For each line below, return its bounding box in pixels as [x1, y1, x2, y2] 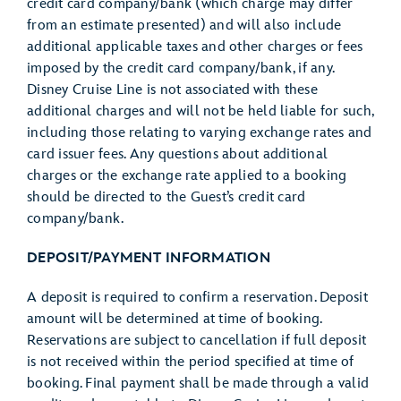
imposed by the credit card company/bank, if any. [27, 60, 334, 77]
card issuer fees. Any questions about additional [27, 146, 328, 163]
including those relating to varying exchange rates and [27, 124, 372, 141]
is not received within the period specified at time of [27, 354, 354, 371]
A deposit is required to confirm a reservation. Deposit [27, 289, 368, 306]
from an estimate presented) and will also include [27, 17, 342, 34]
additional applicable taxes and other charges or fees [27, 38, 363, 55]
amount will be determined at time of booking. [27, 311, 322, 328]
